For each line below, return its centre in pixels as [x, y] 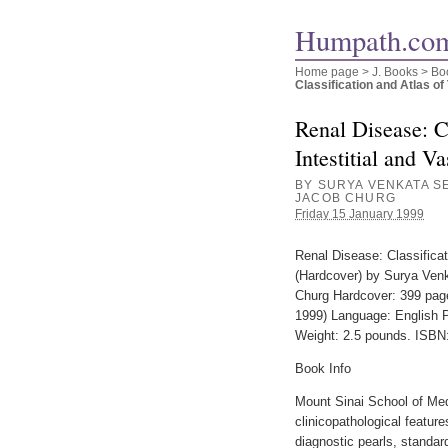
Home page [327, 71]
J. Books [395, 71]
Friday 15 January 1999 [359, 214]
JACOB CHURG [345, 197]
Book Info [323, 369]
